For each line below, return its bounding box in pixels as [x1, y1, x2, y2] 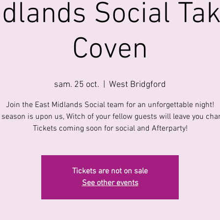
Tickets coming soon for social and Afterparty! [32, 124, 188, 134]
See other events [82, 178, 138, 189]
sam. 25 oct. [54, 80, 99, 90]
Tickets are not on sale [72, 166, 148, 177]
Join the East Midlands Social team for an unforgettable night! [6, 100, 214, 110]
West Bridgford [109, 80, 166, 90]
